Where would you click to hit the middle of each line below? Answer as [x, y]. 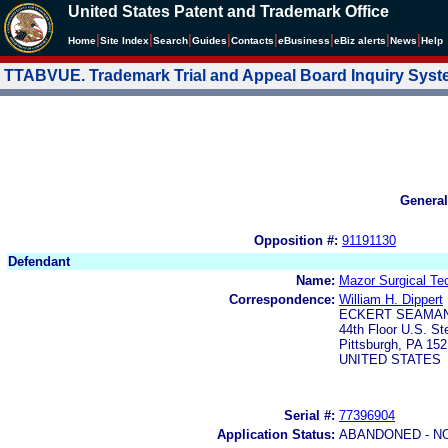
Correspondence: [282, 299]
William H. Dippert [391, 299]
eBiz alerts [360, 40]
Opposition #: [296, 240]
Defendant [39, 261]
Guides [209, 40]
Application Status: [276, 434]
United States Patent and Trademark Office [228, 11]
